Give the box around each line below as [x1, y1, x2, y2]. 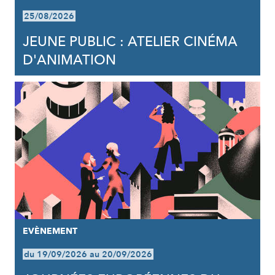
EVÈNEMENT [22, 225, 77, 237]
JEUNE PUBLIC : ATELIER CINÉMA [22, 33, 238, 51]
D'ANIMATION [22, 51, 116, 69]
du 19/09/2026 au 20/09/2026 [23, 249, 152, 260]
